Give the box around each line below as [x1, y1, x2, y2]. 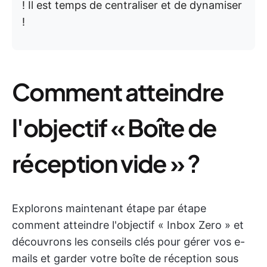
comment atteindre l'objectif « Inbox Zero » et [12, 219, 244, 231]
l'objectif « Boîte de [12, 112, 217, 142]
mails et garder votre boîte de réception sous [12, 252, 238, 265]
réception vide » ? [12, 148, 200, 178]
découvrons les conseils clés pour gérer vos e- [12, 235, 245, 248]
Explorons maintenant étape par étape [12, 202, 206, 215]
